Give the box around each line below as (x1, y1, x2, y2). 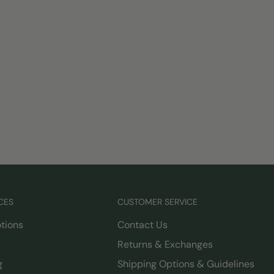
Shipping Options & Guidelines (117, 257, 254, 271)
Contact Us (117, 218, 168, 232)
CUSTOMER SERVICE (117, 196, 198, 208)
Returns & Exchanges (117, 238, 213, 251)
